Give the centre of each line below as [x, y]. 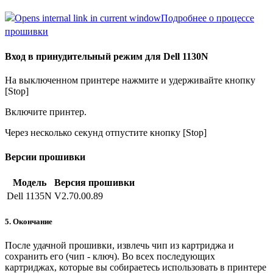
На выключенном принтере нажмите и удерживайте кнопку [130, 80]
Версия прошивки [94, 182]
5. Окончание [29, 222]
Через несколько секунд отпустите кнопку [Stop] [106, 133]
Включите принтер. [46, 112]
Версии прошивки [45, 157]
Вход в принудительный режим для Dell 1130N [107, 57]
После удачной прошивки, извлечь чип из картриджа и [119, 246]
